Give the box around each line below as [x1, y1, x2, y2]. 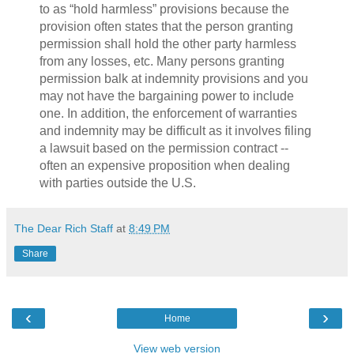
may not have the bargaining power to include [39, 88, 294, 103]
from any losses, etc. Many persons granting [39, 54, 284, 68]
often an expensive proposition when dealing [39, 158, 290, 172]
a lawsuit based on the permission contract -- [39, 141, 288, 155]
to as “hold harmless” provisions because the [39, 2, 289, 16]
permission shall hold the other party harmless [39, 36, 296, 51]
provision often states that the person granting [39, 19, 293, 33]
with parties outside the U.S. [39, 175, 196, 190]
